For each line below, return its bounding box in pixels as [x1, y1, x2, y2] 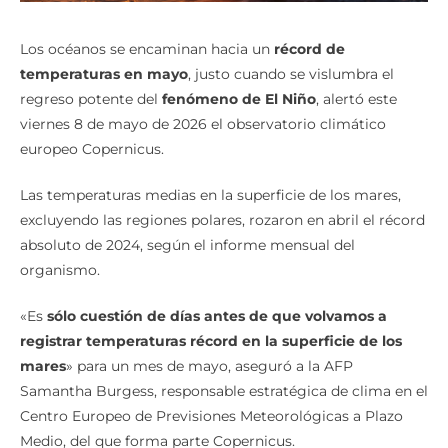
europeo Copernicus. [20, 140, 164, 159]
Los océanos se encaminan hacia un [20, 40, 274, 59]
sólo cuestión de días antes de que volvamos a [47, 307, 387, 326]
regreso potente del [20, 90, 162, 109]
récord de [274, 40, 345, 59]
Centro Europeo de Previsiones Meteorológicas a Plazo [20, 407, 403, 426]
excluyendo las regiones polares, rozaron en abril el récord [20, 211, 425, 230]
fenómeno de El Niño [162, 90, 316, 109]
